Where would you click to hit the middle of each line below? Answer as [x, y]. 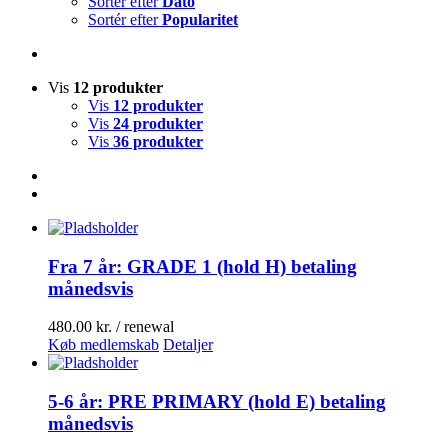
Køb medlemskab [103, 345]
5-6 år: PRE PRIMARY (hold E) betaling [217, 402]
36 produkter [158, 141]
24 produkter [158, 123]
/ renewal [145, 327]
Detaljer [188, 345]
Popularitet [200, 19]
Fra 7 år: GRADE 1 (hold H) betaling [202, 266]
